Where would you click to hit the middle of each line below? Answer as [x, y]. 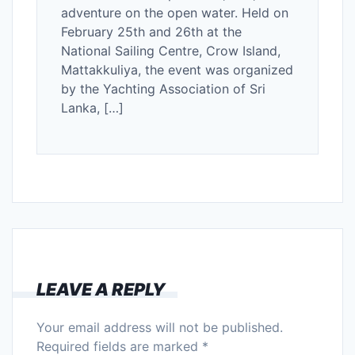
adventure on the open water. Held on [175, 12]
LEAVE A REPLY [101, 289]
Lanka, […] [92, 107]
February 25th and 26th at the [151, 31]
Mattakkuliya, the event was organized [177, 69]
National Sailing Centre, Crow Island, [171, 50]
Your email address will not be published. [160, 327]
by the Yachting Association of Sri [163, 88]
